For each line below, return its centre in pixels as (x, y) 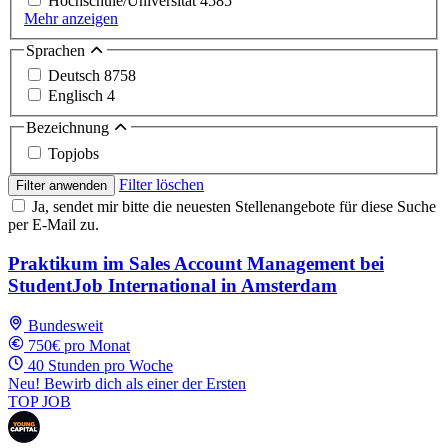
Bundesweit (65, 326)
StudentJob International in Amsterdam (172, 285)
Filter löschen (161, 184)
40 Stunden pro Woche (100, 366)
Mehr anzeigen (71, 18)
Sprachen (57, 50)
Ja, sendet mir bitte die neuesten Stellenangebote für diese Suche (234, 206)
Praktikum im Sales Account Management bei (196, 263)
